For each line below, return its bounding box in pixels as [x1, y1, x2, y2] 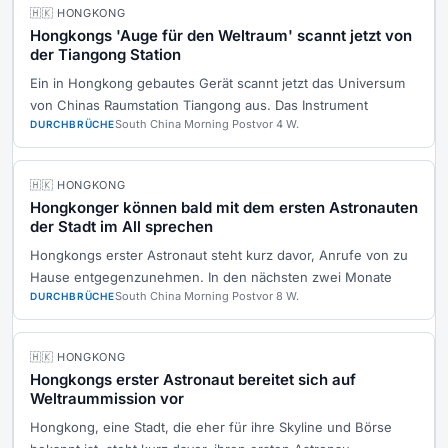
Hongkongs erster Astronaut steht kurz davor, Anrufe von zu [30, 247, 408, 264]
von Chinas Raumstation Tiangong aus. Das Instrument [30, 97, 368, 114]
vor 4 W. [255, 117, 299, 132]
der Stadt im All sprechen [30, 217, 213, 237]
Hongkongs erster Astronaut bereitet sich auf [30, 370, 356, 390]
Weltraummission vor [30, 389, 184, 409]
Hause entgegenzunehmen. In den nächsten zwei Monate [30, 269, 392, 286]
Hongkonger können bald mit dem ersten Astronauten [30, 198, 418, 218]
